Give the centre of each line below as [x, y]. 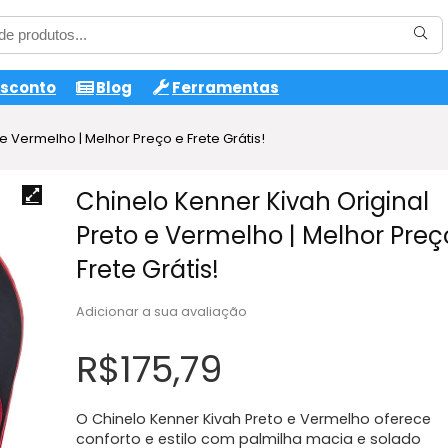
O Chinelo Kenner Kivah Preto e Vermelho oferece [253, 418]
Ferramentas [225, 87]
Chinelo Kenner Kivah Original [252, 201]
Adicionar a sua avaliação [161, 311]
